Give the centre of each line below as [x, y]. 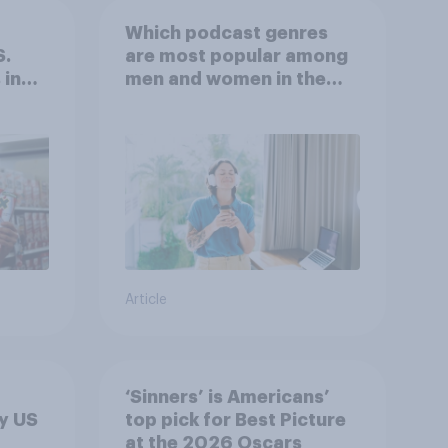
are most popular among [236, 55]
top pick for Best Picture [235, 419]
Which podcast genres [226, 32]
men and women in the [225, 78]
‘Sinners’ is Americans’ [227, 396]
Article [145, 300]
